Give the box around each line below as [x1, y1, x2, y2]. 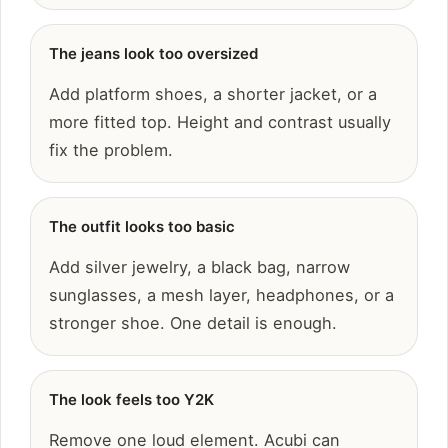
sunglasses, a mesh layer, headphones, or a [49, 285, 394, 306]
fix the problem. [49, 140, 173, 161]
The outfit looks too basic [49, 217, 235, 237]
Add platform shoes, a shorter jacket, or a [49, 84, 377, 105]
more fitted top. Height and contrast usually [49, 112, 391, 133]
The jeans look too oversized [49, 44, 258, 64]
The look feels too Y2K [49, 390, 214, 410]
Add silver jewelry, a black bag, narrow [49, 257, 350, 278]
